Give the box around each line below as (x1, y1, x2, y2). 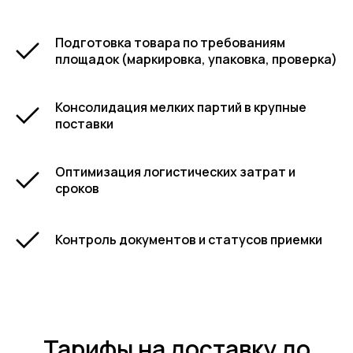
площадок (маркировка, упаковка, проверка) (55, 50, 337, 68)
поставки (55, 115, 113, 132)
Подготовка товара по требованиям (55, 34, 285, 51)
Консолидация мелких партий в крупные (55, 98, 307, 116)
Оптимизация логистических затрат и (55, 163, 295, 180)
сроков (55, 180, 99, 197)
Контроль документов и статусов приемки (55, 231, 322, 248)
